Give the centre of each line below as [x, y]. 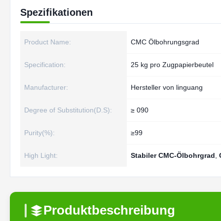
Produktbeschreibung [109, 210]
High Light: [41, 155]
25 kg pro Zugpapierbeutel [172, 65]
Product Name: [48, 42]
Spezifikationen [56, 12]
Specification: [45, 65]
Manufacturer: [46, 87]
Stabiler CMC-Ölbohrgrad [173, 155]
